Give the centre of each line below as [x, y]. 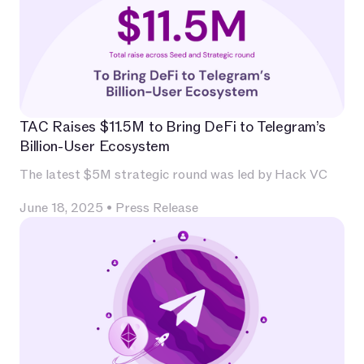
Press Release [157, 208]
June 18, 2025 [61, 208]
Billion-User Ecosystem [95, 146]
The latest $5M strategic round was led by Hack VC [173, 174]
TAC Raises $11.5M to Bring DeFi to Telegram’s [173, 127]
